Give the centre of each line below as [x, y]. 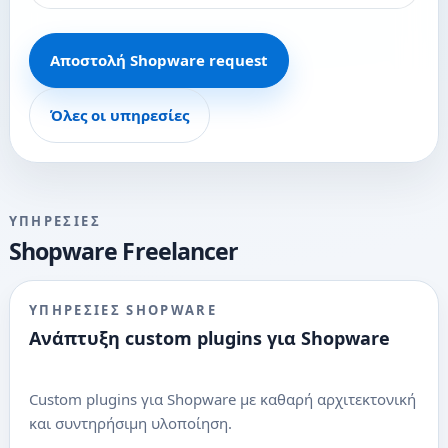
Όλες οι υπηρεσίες [119, 115]
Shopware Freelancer [123, 250]
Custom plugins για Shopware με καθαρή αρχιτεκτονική [222, 399]
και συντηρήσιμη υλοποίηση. [130, 423]
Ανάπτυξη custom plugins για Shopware [209, 338]
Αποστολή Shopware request [158, 60]
